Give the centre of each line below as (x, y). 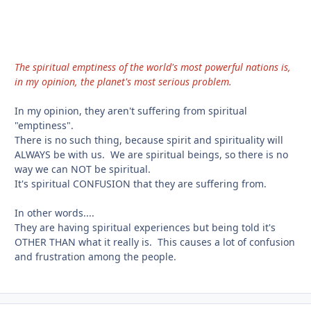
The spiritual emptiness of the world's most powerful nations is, (153, 67)
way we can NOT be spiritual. (83, 169)
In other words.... (54, 213)
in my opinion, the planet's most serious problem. (123, 82)
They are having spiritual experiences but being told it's (145, 228)
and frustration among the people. (98, 257)
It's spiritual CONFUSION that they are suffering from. (141, 184)
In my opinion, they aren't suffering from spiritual (131, 111)
